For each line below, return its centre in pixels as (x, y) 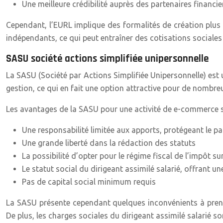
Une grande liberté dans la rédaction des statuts (109, 143)
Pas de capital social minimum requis (89, 182)
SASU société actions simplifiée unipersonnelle (107, 58)
